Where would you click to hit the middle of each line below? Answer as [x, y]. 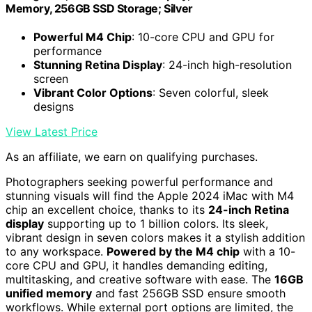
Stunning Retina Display [98, 65]
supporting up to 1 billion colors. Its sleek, [156, 224]
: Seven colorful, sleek [211, 93]
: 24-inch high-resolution [227, 65]
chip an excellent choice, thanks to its [107, 210]
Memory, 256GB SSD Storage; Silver [99, 9]
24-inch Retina [249, 210]
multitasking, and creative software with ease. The [140, 280]
